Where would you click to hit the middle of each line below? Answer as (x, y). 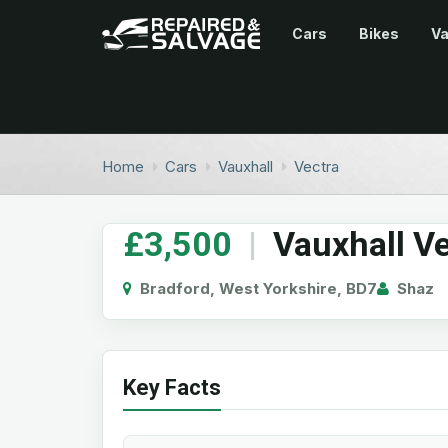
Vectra (316, 167)
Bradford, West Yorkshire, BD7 (254, 289)
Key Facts (172, 388)
